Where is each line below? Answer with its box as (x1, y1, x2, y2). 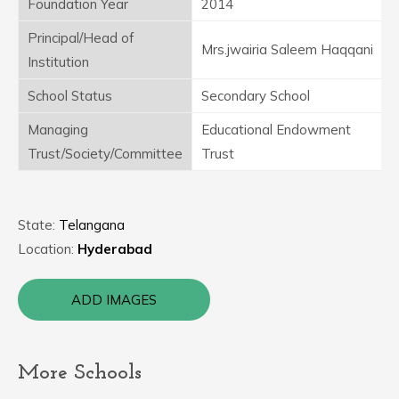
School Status (28, 87, 112, 104)
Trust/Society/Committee (28, 145, 183, 162)
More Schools (18, 362, 142, 384)
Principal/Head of (28, 29, 134, 46)
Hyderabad (77, 240, 152, 257)
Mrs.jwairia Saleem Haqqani (201, 41, 373, 58)
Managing (28, 121, 88, 138)
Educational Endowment (201, 121, 351, 138)
